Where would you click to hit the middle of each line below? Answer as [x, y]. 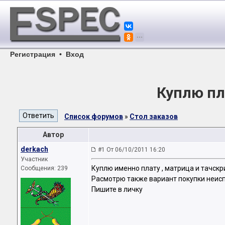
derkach [34, 149]
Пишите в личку [117, 190]
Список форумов [94, 117]
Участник [34, 159]
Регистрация [33, 54]
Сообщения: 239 [44, 168]
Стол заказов [154, 117]
